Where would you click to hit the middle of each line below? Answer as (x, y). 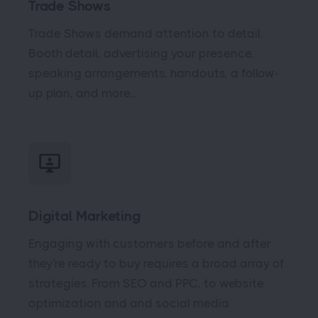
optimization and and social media (129, 303)
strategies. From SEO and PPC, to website (146, 283)
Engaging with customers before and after (150, 243)
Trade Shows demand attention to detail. (146, 33)
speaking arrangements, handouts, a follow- (154, 73)
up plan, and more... (82, 93)
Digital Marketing (85, 216)
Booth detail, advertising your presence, (141, 53)
